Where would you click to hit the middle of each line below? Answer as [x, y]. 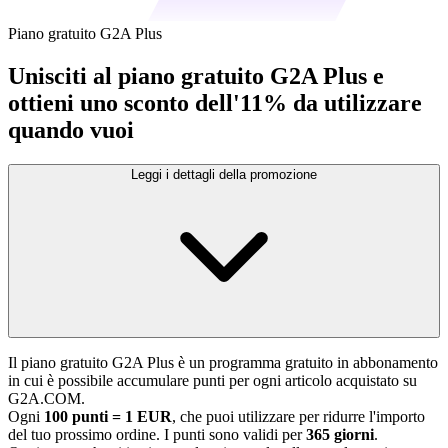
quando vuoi [71, 129]
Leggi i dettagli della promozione [224, 174]
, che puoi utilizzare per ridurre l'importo [298, 416]
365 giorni [340, 434]
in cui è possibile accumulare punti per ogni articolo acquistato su [212, 380]
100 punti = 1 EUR [108, 416]
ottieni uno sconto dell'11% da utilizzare [215, 102]
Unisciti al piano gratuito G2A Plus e [196, 75]
